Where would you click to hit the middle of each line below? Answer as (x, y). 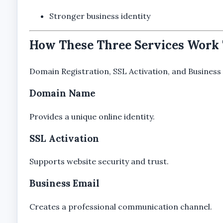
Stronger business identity (100, 16)
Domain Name (62, 93)
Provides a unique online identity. (92, 116)
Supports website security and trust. (99, 162)
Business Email (64, 183)
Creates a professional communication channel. (120, 207)
